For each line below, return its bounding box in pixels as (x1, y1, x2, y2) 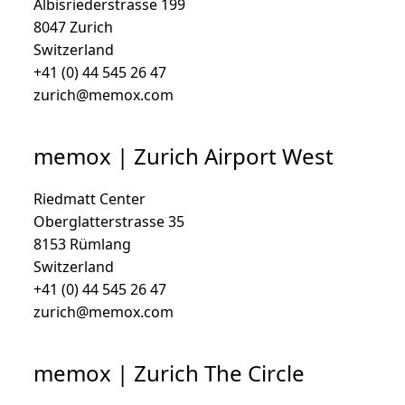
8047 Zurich (33, 17, 113, 37)
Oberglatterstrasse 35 (33, 212, 184, 231)
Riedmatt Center (33, 189, 146, 209)
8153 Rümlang (33, 234, 131, 254)
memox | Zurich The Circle (33, 358, 305, 388)
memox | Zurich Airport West (33, 141, 334, 171)
